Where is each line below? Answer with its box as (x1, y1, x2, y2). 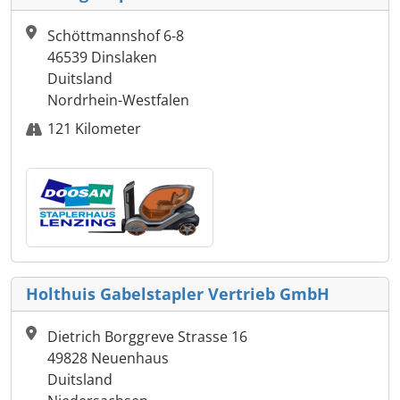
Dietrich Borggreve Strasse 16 (47, 327, 247, 347)
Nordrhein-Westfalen (47, 90, 189, 111)
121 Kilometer (47, 119, 141, 139)
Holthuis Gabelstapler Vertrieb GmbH (26, 283, 329, 305)
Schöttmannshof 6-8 (47, 26, 184, 46)
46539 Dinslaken (47, 47, 157, 68)
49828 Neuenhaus (47, 348, 169, 369)
